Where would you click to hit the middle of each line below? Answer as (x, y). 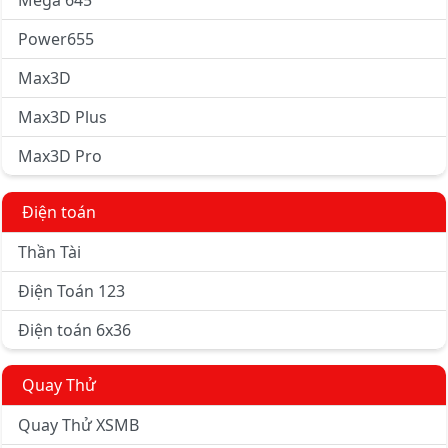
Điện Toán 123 (71, 291)
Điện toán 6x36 (74, 330)
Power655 (56, 39)
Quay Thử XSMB (78, 425)
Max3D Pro (60, 156)
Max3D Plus (62, 117)
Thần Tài (49, 252)
